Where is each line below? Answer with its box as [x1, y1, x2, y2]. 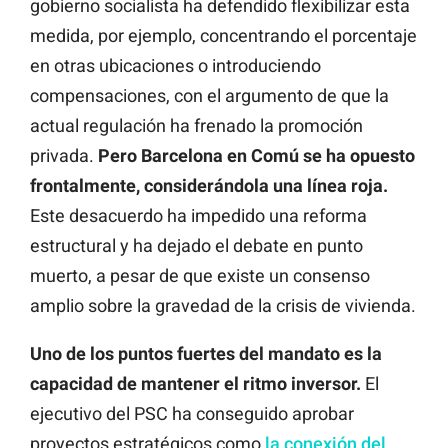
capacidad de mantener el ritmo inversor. [30, 372, 361, 394]
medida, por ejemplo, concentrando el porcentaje [30, 24, 417, 46]
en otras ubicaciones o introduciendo [30, 54, 321, 76]
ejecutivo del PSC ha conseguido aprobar [30, 402, 354, 424]
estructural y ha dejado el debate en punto [30, 234, 363, 256]
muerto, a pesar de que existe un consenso [30, 264, 370, 286]
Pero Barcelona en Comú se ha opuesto [98, 144, 415, 166]
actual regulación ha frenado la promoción [30, 114, 363, 136]
